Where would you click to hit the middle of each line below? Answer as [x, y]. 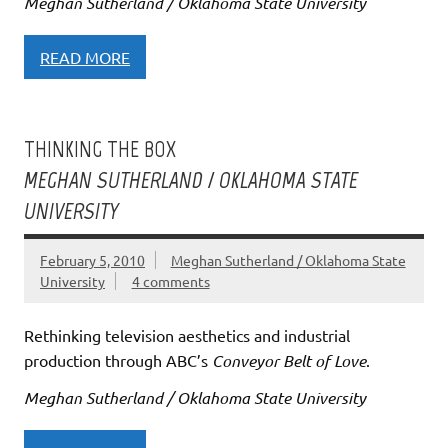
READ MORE [85, 56]
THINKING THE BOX [100, 150]
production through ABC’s [118, 360]
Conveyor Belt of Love [289, 361]
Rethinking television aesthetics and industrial [187, 335]
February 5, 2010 [92, 260]
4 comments [170, 281]
